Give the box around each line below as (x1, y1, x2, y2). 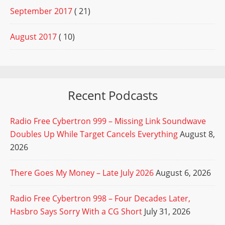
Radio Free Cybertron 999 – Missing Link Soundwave (10, 116, 206, 127)
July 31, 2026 (144, 206, 190, 217)
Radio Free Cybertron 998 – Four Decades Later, (10, 193, 190, 204)
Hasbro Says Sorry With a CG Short (10, 206, 142, 217)
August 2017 (10, 31, 57, 43)
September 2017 (10, 6, 72, 17)
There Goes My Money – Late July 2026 (10, 167, 154, 179)
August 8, (180, 129, 215, 140)
